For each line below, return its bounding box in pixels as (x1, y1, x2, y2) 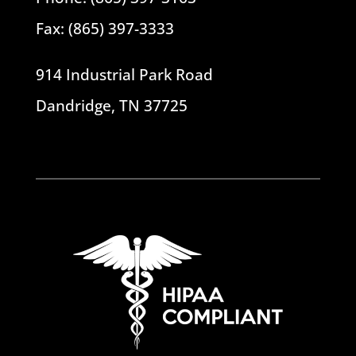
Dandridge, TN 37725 (35, 95, 188, 116)
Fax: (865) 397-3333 (35, 17, 174, 39)
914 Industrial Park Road (35, 64, 213, 85)
